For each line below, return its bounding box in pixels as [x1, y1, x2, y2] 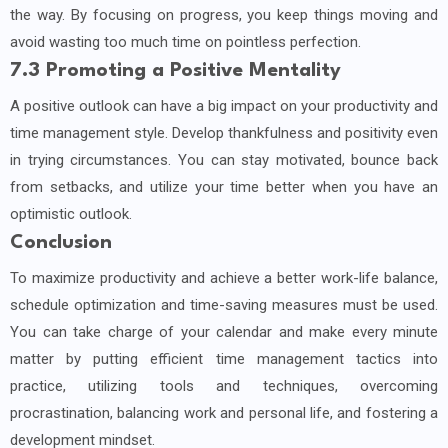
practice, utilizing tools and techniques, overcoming [10, 377, 438, 396]
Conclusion [10, 233, 112, 254]
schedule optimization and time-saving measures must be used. [10, 296, 438, 315]
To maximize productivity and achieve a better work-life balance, [10, 269, 438, 288]
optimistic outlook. [10, 205, 132, 224]
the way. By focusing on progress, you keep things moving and [10, 6, 438, 25]
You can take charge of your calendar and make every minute [10, 323, 438, 342]
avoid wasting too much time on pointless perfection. [10, 33, 361, 52]
